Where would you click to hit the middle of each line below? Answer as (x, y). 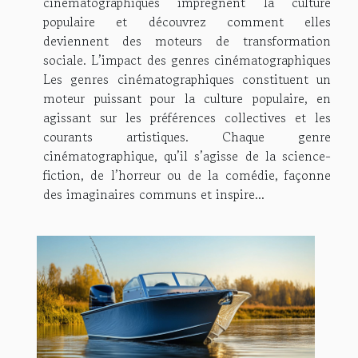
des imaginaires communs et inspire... (154, 194)
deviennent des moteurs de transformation (187, 40)
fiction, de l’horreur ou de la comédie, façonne (187, 175)
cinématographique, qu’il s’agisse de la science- (187, 155)
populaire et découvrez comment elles (187, 21)
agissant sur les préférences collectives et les (187, 117)
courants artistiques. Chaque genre (187, 136)
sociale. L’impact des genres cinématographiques (187, 60)
